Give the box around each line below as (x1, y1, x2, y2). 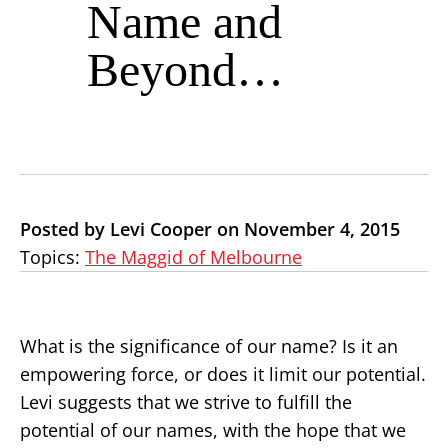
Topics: (20, 245, 85, 269)
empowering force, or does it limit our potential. (20, 362, 426, 386)
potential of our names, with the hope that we (20, 418, 406, 442)
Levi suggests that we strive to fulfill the (20, 390, 352, 414)
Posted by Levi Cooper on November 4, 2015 (20, 217, 400, 241)
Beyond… (87, 43, 284, 96)
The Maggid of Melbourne (85, 245, 302, 269)
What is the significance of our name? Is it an (20, 334, 398, 358)
